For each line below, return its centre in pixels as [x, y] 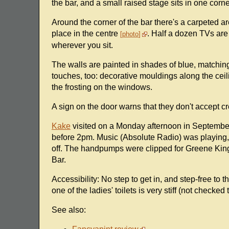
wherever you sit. [82, 45]
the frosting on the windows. [102, 87]
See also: [68, 210]
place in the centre [86, 34]
